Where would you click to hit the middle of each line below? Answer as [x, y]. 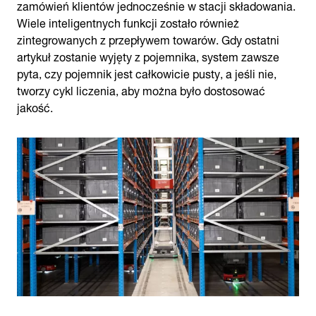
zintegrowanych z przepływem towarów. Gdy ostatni [148, 38]
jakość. [35, 106]
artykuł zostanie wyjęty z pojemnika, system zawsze [148, 55]
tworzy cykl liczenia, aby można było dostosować [141, 89]
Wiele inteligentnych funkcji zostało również [128, 22]
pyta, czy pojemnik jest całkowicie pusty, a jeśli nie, [147, 72]
